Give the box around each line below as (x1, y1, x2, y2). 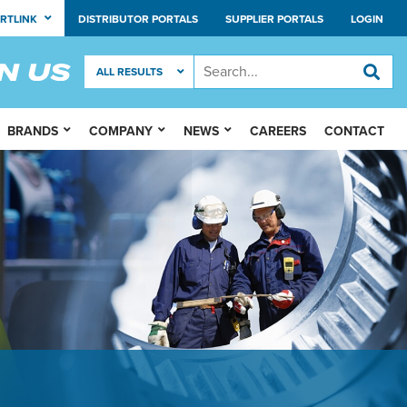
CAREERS (250, 124, 306, 139)
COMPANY (89, 124, 153, 139)
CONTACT (324, 124, 384, 139)
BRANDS (7, 124, 58, 139)
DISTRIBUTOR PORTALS (78, 13, 198, 25)
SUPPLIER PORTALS (225, 13, 323, 25)
